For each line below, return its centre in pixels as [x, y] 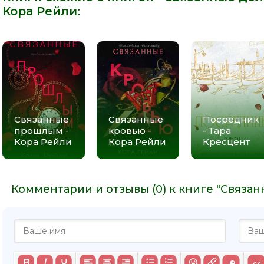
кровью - [130, 130]
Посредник [231, 119]
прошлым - [42, 130]
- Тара [217, 130]
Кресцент [226, 141]
